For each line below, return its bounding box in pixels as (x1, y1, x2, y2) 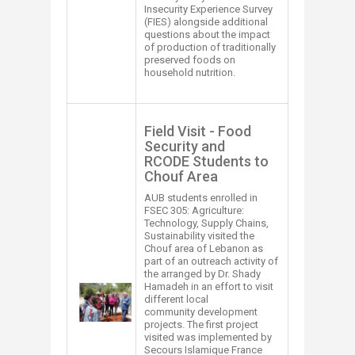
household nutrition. (144, 66, 235, 78)
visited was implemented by (144, 330, 272, 343)
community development (144, 305, 258, 318)
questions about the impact (144, 28, 270, 40)
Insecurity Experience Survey (144, 2, 273, 15)
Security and (144, 137, 225, 155)
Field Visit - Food (144, 122, 251, 139)
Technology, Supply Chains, (144, 216, 269, 229)
